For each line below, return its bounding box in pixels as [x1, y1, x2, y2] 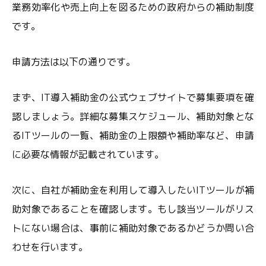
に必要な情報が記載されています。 [12, 148, 164, 161]
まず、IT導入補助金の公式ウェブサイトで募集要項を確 [12, 91, 254, 104]
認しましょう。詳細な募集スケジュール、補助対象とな [12, 110, 254, 123]
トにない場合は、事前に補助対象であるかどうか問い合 [12, 221, 254, 235]
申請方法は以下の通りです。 [12, 55, 135, 68]
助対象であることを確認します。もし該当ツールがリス [12, 202, 254, 216]
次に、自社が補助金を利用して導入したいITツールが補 [12, 183, 254, 197]
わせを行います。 [12, 240, 88, 254]
